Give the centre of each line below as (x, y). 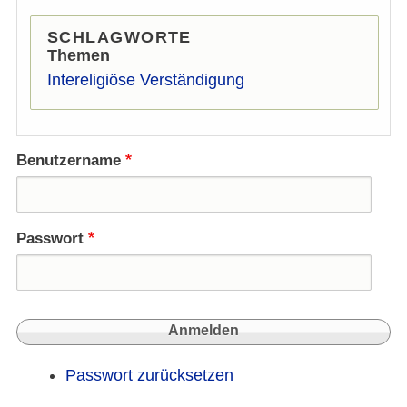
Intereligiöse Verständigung (146, 79)
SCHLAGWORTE (119, 37)
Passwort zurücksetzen (149, 376)
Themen (79, 55)
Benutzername (69, 161)
